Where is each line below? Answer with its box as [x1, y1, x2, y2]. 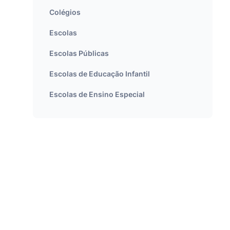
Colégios [49, 8, 81, 16]
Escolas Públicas [49, 49, 109, 57]
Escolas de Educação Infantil [49, 69, 150, 78]
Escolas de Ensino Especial [49, 90, 145, 99]
